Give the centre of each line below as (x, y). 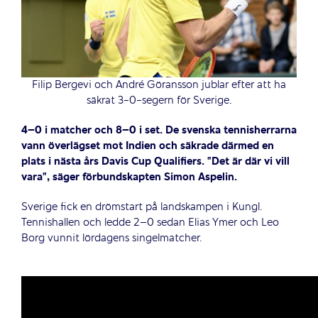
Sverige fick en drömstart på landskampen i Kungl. (142, 207)
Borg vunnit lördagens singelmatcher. (111, 238)
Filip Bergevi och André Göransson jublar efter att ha (159, 85)
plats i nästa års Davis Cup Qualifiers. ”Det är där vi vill (155, 161)
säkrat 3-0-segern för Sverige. (159, 100)
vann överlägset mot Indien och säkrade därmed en (147, 146)
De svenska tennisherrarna (231, 130)
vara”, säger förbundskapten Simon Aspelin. (129, 177)
